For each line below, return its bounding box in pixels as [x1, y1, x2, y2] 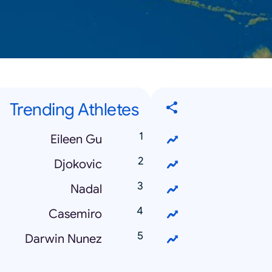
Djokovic [54, 157, 102, 172]
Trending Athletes [9, 99, 138, 120]
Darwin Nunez [25, 231, 102, 246]
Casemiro [49, 206, 102, 222]
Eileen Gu [50, 132, 102, 147]
